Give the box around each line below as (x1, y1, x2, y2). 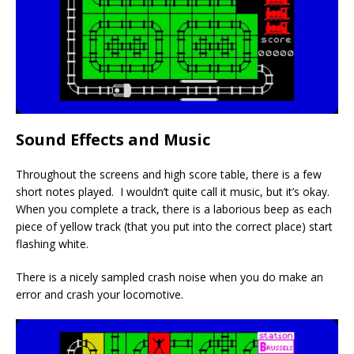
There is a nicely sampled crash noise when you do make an (16, 269, 323, 284)
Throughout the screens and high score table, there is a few (16, 166, 322, 182)
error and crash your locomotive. (16, 286, 183, 302)
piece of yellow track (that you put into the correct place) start (16, 218, 333, 234)
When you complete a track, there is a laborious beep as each (16, 201, 332, 217)
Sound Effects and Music (16, 128, 210, 150)
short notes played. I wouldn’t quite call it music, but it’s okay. (16, 183, 330, 199)
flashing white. (16, 235, 88, 251)
